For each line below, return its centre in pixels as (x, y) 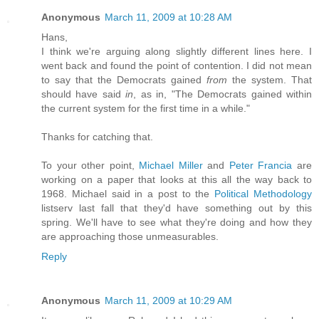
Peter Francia (261, 165)
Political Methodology (263, 193)
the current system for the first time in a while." (146, 108)
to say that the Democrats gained (124, 79)
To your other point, (90, 165)
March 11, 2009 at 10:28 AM (168, 17)
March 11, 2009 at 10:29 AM (168, 300)
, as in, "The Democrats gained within (223, 94)
